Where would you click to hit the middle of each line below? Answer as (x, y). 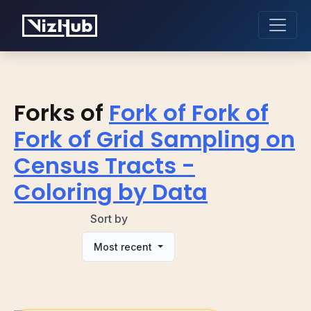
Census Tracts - (104, 165)
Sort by (109, 218)
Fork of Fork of (189, 112)
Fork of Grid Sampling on (154, 139)
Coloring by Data (111, 192)
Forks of (59, 112)
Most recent (125, 246)
